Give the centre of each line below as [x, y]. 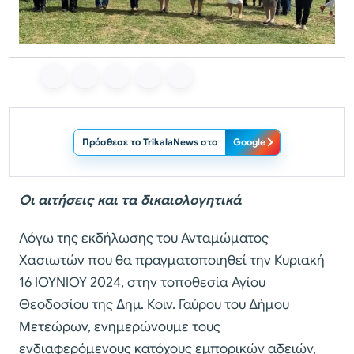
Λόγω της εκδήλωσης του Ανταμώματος [144, 238]
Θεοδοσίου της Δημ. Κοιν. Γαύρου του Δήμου [154, 304]
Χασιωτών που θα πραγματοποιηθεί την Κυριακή [172, 260]
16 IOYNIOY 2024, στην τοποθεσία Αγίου [142, 282]
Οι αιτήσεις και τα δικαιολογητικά [130, 200]
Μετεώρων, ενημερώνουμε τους [120, 326]
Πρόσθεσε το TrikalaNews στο [150, 141]
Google [249, 141]
